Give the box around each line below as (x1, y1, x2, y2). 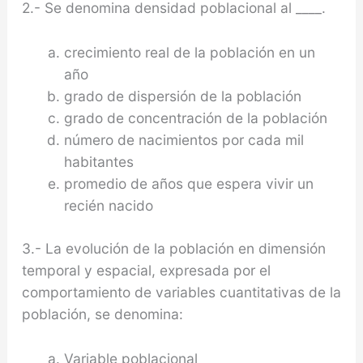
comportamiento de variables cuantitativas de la (21, 283, 341, 301)
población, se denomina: (21, 305, 183, 322)
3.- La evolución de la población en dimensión (21, 239, 326, 257)
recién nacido (63, 196, 153, 214)
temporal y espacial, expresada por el (21, 261, 271, 279)
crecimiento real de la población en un (63, 43, 315, 61)
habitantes (63, 152, 134, 170)
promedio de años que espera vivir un (63, 174, 314, 192)
